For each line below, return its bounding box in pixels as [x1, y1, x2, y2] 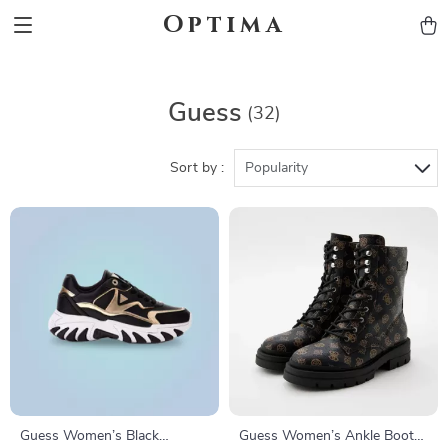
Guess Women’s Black [20, 429, 159, 443]
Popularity [245, 161, 308, 175]
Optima [162, 9, 286, 41]
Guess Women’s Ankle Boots [239, 429, 421, 443]
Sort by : [170, 161, 224, 175]
